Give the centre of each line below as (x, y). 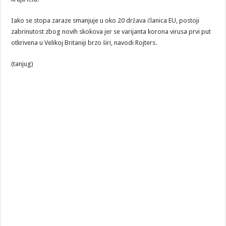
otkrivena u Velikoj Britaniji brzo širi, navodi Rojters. (84, 43)
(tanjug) (22, 64)
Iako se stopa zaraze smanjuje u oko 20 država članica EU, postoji (105, 20)
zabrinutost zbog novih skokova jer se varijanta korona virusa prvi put (111, 32)
